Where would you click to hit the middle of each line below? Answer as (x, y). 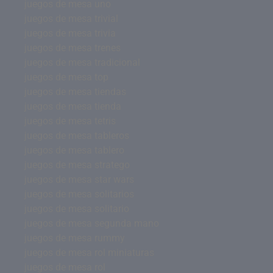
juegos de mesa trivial (71, 19)
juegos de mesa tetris (70, 121)
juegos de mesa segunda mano (92, 223)
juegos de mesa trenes (73, 48)
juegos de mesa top (66, 77)
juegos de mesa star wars (79, 179)
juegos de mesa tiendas (75, 92)
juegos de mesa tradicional (82, 62)
